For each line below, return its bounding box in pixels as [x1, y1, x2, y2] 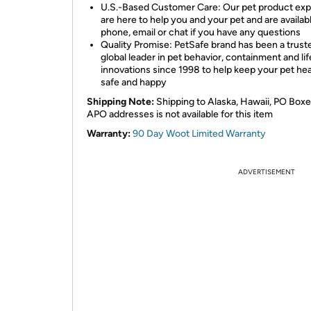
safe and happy [101, 76, 167, 88]
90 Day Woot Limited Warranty [133, 128, 266, 140]
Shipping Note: [87, 96, 154, 108]
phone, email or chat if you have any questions [101, 26, 301, 38]
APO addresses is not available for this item [87, 108, 273, 120]
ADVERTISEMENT [238, 167, 295, 176]
